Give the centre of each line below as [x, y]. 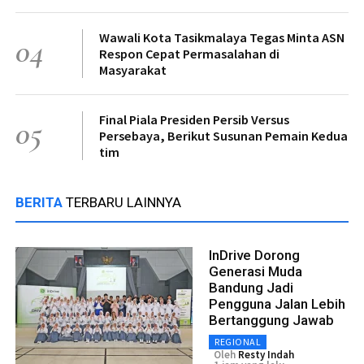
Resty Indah [266, 354]
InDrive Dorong [254, 255]
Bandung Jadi [251, 287]
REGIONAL [238, 341]
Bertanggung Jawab [271, 320]
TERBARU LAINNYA [123, 202]
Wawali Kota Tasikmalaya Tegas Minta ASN [222, 37]
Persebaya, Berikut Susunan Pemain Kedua [223, 135]
